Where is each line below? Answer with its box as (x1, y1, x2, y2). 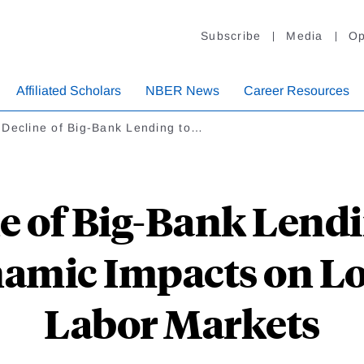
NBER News (145, 84, 219, 98)
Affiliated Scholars (16, 84, 121, 98)
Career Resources (244, 84, 349, 98)
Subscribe (201, 29, 262, 43)
